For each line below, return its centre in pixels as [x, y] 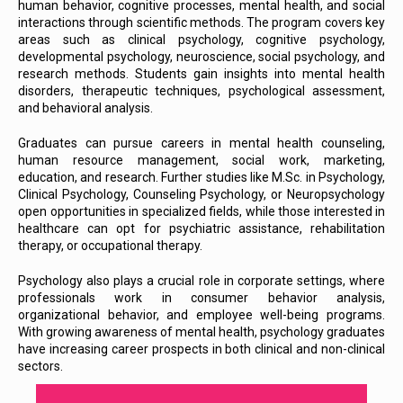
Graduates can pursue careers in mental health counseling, [201, 143]
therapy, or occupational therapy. [110, 246]
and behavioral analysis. [85, 108]
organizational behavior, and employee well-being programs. [201, 315]
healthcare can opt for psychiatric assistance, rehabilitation [201, 228]
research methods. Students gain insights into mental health [201, 74]
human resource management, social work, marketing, [201, 160]
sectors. [40, 366]
